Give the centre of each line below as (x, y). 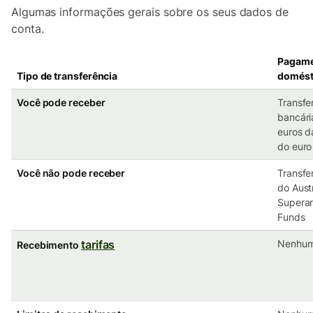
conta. (28, 29)
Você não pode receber (71, 173)
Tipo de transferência (67, 76)
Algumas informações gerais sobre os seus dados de (150, 12)
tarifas (98, 245)
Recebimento (49, 245)
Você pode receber (61, 102)
